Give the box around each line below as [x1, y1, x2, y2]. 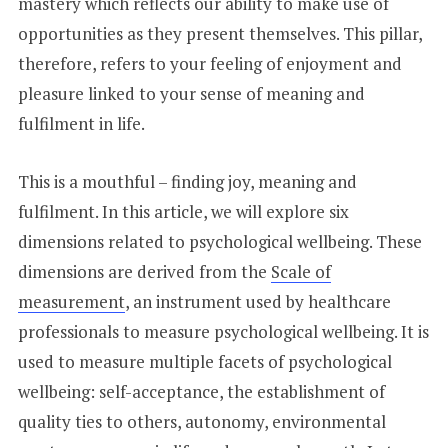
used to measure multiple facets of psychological [17, 349, 392, 373]
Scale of [270, 259, 331, 283]
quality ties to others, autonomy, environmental [17, 409, 386, 433]
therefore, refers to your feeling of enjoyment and [17, 51, 402, 75]
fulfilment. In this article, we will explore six [17, 199, 349, 223]
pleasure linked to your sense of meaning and [17, 81, 365, 105]
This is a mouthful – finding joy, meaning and [17, 169, 357, 193]
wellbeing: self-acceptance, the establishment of [17, 379, 385, 403]
